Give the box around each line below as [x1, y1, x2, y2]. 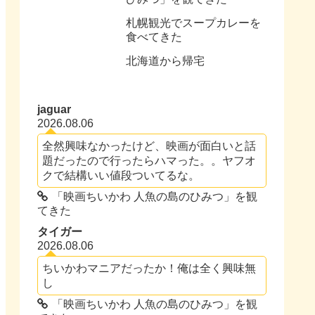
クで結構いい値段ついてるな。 [42, 168, 200, 181]
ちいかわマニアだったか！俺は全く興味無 [42, 262, 257, 274]
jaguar [37, 103, 72, 115]
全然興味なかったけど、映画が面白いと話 [42, 139, 257, 152]
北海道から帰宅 [126, 55, 205, 67]
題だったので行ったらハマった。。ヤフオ [42, 153, 257, 167]
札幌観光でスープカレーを [126, 17, 261, 30]
